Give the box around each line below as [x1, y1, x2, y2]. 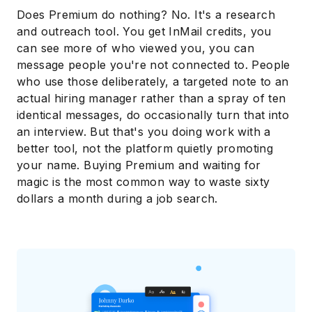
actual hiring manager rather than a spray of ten [17, 91, 286, 106]
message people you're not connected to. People [17, 58, 290, 72]
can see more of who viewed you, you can [17, 41, 254, 56]
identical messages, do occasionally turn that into [17, 108, 290, 123]
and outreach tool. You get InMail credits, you [17, 24, 272, 39]
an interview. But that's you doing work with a [17, 125, 271, 139]
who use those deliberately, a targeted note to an [17, 75, 289, 89]
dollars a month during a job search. [17, 192, 218, 206]
